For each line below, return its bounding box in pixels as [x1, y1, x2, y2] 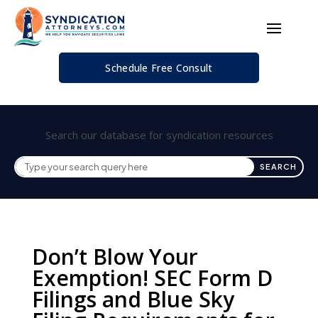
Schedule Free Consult [105, 60, 213, 75]
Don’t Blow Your [31, 242, 198, 272]
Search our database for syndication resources [45, 127, 273, 142]
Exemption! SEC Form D [31, 263, 273, 293]
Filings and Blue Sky [31, 285, 234, 314]
